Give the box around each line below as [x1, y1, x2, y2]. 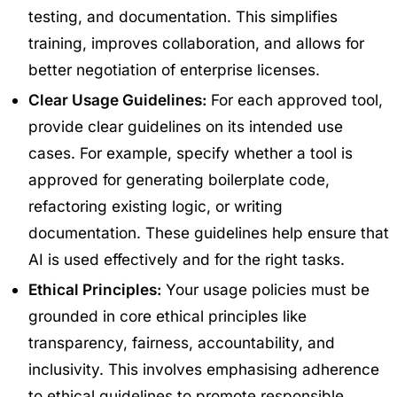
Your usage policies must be [161, 279, 370, 299]
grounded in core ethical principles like [28, 306, 307, 325]
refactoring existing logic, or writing [28, 196, 283, 215]
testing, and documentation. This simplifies [28, 6, 338, 26]
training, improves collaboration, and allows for [28, 33, 364, 52]
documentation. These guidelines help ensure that [28, 222, 389, 242]
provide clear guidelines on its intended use [28, 116, 343, 136]
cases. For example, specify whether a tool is [28, 143, 353, 162]
